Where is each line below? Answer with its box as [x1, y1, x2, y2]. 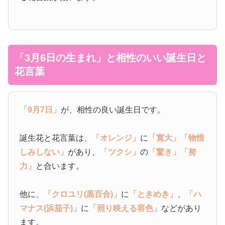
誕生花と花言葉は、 [20, 134, 92, 143]
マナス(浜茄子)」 [20, 204, 81, 213]
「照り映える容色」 [89, 204, 162, 213]
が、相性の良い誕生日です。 [61, 105, 166, 115]
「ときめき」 [129, 190, 178, 199]
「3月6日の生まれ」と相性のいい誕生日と [15, 52, 206, 63]
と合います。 [36, 162, 84, 171]
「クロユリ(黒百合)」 [44, 190, 122, 199]
